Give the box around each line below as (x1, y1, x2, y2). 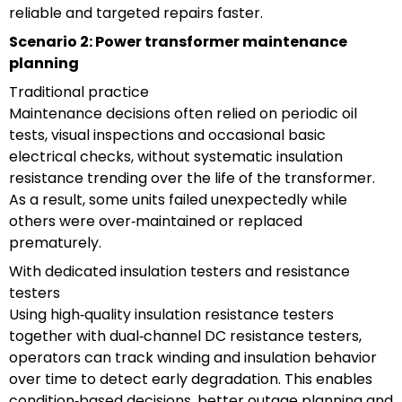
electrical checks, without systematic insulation (9, 145, 343, 167)
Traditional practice (9, 81, 149, 102)
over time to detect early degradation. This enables (9, 368, 372, 389)
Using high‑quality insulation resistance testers (9, 303, 334, 325)
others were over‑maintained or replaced (9, 210, 302, 232)
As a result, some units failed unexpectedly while (9, 188, 347, 210)
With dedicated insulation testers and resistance (9, 260, 350, 282)
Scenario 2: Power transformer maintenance (9, 31, 347, 52)
